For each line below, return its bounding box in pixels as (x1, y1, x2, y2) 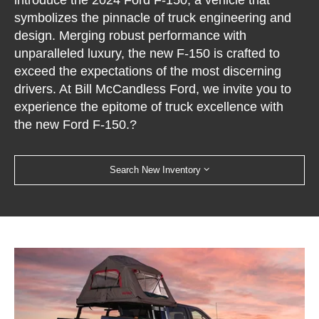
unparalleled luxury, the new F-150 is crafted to (14, 46, 281, 61)
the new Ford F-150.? (14, 117, 137, 132)
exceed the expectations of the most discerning (14, 64, 282, 79)
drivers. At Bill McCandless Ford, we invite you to (14, 82, 292, 97)
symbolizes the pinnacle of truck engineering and (14, 11, 292, 26)
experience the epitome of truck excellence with (14, 100, 284, 115)
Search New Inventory (110, 164, 201, 175)
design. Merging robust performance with (14, 28, 247, 43)
